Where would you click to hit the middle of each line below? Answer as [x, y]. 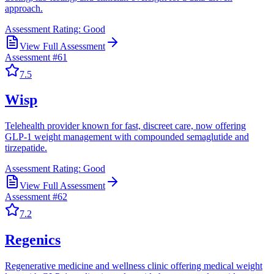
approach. [24, 8]
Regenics [33, 240]
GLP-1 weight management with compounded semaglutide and [127, 137]
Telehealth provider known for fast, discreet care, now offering [125, 126]
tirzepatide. [26, 148]
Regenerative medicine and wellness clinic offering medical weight [134, 266]
